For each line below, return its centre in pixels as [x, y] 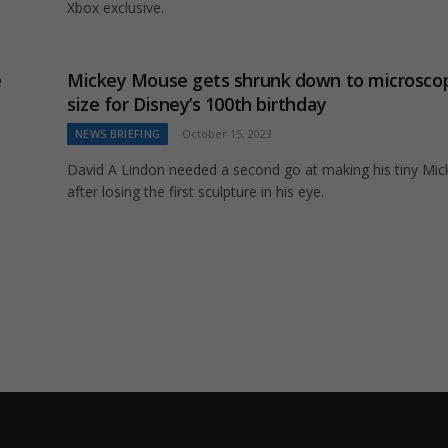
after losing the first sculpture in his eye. [195, 192]
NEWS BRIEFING [118, 134]
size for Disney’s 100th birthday [199, 104]
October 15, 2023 [227, 134]
